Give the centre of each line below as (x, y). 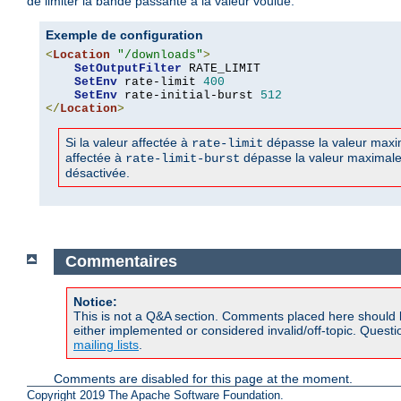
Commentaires (121, 262)
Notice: (95, 301)
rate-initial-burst (189, 96)
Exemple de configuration (124, 35)
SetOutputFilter (128, 69)
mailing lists (106, 344)
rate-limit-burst (183, 159)
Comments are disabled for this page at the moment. (203, 378)
